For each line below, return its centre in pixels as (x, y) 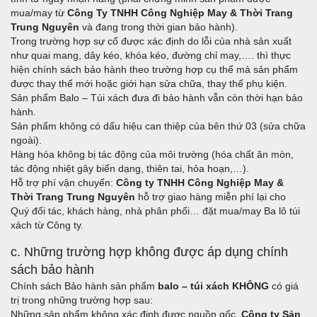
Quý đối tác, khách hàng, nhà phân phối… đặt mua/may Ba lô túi (155, 211)
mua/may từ (39, 13)
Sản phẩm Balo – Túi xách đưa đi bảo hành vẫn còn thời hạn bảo (157, 98)
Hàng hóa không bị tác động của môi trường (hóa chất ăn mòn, (152, 155)
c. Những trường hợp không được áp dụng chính (149, 252)
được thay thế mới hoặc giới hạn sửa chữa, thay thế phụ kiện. (149, 84)
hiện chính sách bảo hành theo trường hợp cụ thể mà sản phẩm (154, 70)
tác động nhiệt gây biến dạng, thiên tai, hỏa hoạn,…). (130, 169)
